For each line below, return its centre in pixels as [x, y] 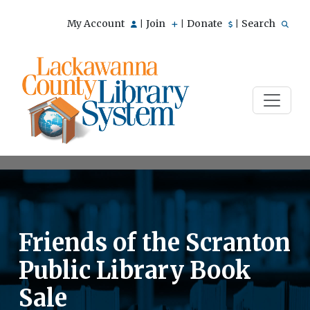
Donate [206, 24]
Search [259, 24]
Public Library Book [135, 270]
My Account [97, 24]
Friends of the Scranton [155, 243]
